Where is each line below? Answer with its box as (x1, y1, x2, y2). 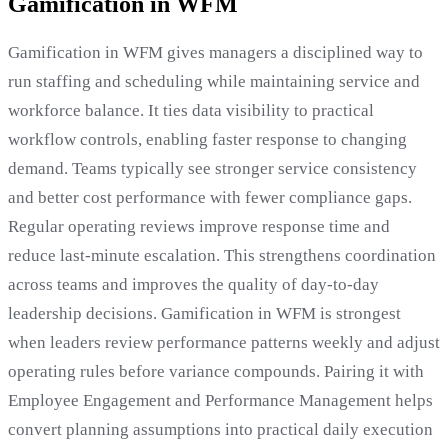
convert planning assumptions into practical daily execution (8, 419, 433, 439)
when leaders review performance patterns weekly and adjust (8, 332, 440, 352)
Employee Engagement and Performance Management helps (8, 390, 433, 410)
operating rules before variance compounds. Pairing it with (8, 361, 424, 381)
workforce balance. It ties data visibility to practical (8, 100, 374, 120)
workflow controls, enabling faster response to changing (8, 129, 407, 149)
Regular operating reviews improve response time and (8, 216, 390, 236)
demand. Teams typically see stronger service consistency (8, 158, 417, 178)
